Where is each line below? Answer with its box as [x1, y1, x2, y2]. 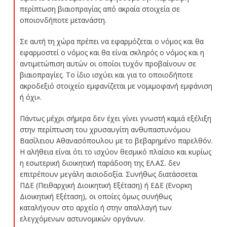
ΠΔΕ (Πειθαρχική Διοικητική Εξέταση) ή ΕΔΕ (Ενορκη [19, 180, 192, 190]
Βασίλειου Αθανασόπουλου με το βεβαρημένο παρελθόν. [19, 135, 213, 145]
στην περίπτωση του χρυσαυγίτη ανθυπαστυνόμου [19, 124, 191, 134]
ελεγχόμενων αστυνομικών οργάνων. [19, 213, 145, 223]
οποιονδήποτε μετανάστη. [19, 15, 106, 25]
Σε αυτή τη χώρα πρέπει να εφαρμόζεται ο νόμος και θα [19, 36, 204, 46]
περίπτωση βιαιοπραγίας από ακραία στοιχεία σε [19, 4, 180, 14]
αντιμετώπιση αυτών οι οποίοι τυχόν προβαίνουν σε [19, 58, 196, 68]
